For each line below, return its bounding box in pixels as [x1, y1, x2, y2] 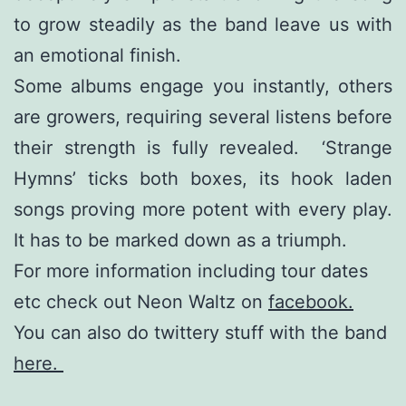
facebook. [268, 291, 353, 314]
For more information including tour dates [14, 260, 368, 283]
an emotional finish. [14, 44, 181, 67]
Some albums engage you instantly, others [14, 75, 392, 98]
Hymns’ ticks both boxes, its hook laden [14, 168, 392, 190]
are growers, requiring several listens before [14, 106, 392, 129]
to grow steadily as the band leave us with [14, 14, 392, 36]
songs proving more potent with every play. [14, 198, 392, 221]
